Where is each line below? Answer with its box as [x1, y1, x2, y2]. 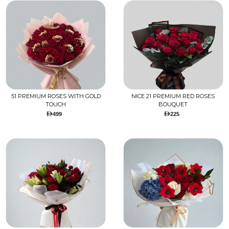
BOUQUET [158, 101, 188, 108]
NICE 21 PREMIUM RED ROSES [131, 93, 215, 100]
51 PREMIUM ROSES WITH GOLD [11, 93, 101, 100]
